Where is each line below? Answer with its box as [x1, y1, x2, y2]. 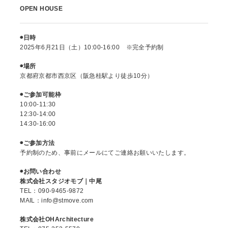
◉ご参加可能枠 [20, 91, 61, 99]
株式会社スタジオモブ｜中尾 [20, 177, 102, 185]
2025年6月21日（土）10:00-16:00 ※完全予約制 [20, 43, 164, 51]
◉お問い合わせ [20, 167, 61, 175]
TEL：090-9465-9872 [20, 187, 84, 194]
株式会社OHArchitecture [20, 216, 94, 223]
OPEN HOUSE [20, 5, 63, 13]
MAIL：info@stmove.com [20, 196, 94, 204]
